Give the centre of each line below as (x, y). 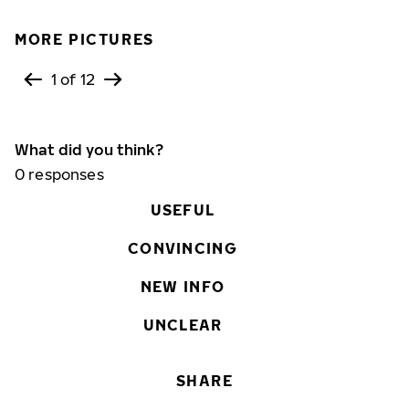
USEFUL (183, 210)
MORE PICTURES (84, 39)
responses (64, 174)
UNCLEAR (183, 325)
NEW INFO (183, 287)
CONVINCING (183, 248)
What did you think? (89, 150)
